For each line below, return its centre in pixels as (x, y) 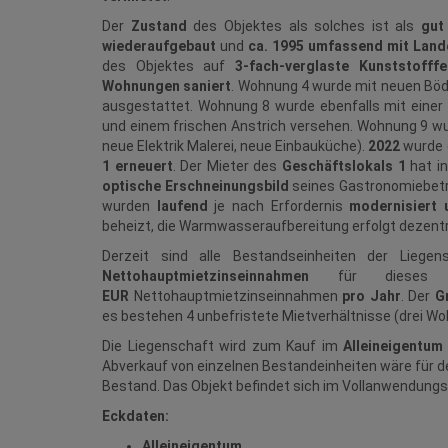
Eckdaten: (135, 416)
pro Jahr (371, 296)
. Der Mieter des (227, 166)
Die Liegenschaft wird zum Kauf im (223, 346)
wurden (129, 206)
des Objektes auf (169, 66)
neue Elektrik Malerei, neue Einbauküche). (235, 146)
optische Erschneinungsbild (195, 186)
